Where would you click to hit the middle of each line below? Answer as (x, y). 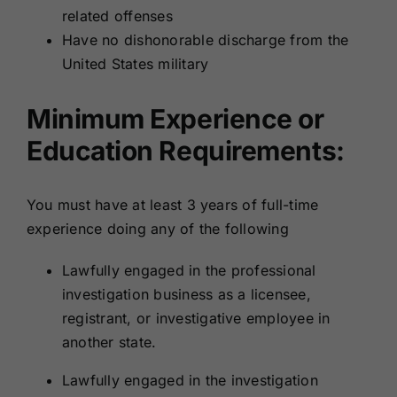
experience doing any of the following (157, 229)
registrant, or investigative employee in (196, 319)
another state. (109, 343)
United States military (135, 64)
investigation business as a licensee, (186, 295)
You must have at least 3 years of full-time (172, 205)
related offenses (117, 16)
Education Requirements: (185, 151)
